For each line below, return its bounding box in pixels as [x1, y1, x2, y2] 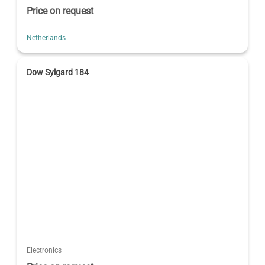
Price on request [27, 5, 94, 17]
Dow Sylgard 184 [27, 67, 89, 77]
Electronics [27, 245, 62, 254]
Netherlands [27, 33, 66, 42]
